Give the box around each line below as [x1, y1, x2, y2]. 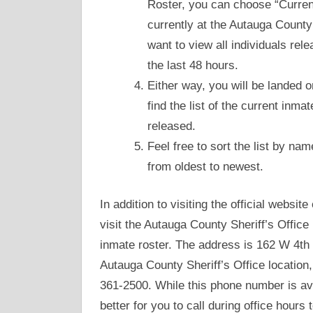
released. [147, 119, 196, 133]
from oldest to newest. [147, 159, 263, 173]
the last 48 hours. [147, 58, 238, 72]
